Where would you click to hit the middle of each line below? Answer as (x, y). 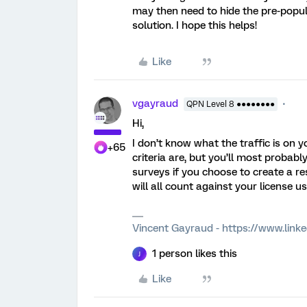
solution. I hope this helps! (195, 25)
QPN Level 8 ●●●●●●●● (231, 104)
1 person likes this (195, 254)
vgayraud (155, 103)
